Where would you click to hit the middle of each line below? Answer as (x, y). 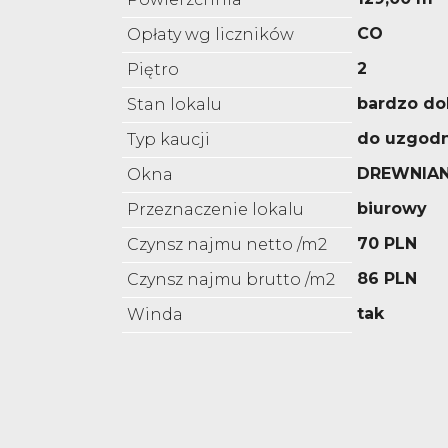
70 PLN (387, 244)
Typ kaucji (168, 140)
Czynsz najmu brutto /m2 (231, 280)
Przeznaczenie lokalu (215, 210)
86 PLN (387, 279)
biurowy (392, 209)
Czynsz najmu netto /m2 (227, 245)
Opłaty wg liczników (210, 35)
